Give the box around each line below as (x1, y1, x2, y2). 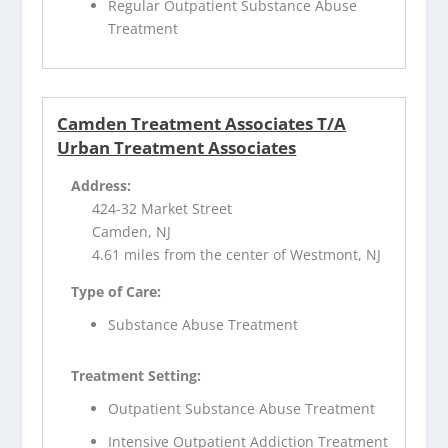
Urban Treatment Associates (57, 136, 297, 160)
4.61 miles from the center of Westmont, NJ (92, 245, 382, 265)
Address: (71, 176, 132, 196)
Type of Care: (71, 282, 162, 302)
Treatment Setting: (71, 366, 202, 386)
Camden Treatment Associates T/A (57, 112, 347, 136)
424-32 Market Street (92, 199, 233, 219)
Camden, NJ (92, 222, 172, 242)
